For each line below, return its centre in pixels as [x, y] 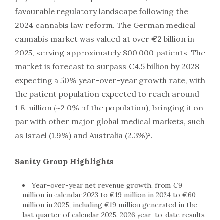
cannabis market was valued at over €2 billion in [105, 39]
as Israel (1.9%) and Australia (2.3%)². [84, 135]
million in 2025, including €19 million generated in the [110, 205]
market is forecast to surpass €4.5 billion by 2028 [107, 66]
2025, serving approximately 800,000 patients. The [110, 52]
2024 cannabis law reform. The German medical [105, 25]
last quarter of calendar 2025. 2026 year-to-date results [113, 214]
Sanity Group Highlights [64, 161]
